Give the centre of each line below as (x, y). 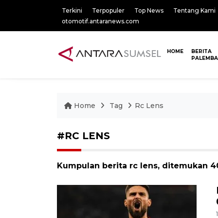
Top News (149, 10)
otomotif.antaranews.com (100, 21)
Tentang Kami (194, 10)
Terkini (72, 10)
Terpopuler (108, 10)
